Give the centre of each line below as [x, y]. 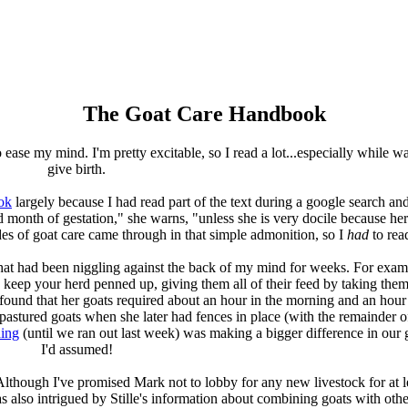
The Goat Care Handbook [204, 113]
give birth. [76, 168]
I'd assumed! [76, 349]
